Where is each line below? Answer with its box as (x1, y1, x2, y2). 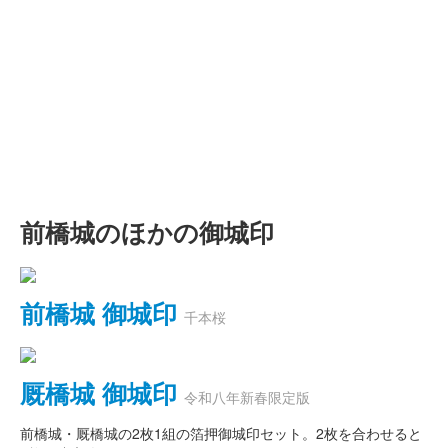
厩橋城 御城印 (20, 375, 177, 412)
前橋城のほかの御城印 (20, 214, 274, 251)
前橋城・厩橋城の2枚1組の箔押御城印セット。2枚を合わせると (20, 423, 422, 444)
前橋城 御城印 (20, 294, 177, 331)
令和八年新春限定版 (184, 387, 310, 408)
